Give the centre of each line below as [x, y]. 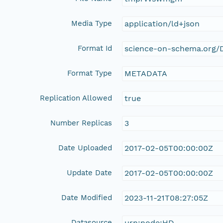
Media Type [92, 23]
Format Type [90, 73]
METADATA [146, 73]
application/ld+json [162, 23]
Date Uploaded [85, 148]
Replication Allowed [76, 98]
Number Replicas [81, 123]
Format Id [95, 48]
